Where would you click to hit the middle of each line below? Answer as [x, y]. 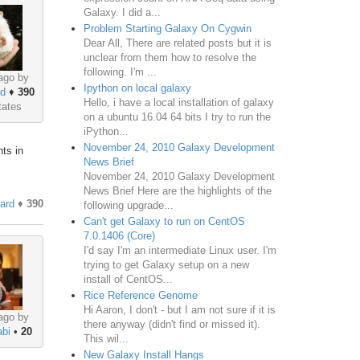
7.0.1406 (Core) [119, 235]
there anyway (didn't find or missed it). [172, 324]
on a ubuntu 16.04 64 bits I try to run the [177, 117]
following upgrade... [128, 205]
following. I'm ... [120, 72]
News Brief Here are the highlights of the [177, 190]
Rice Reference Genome [140, 295]
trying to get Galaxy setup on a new [166, 264]
